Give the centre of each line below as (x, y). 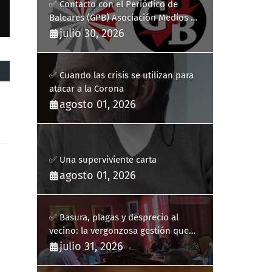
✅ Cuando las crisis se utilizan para (121, 75)
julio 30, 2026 (92, 33)
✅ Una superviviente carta (103, 160)
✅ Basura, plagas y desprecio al (114, 217)
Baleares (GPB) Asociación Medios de (125, 18)
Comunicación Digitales (97, 31)
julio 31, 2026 (91, 246)
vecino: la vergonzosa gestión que (119, 231)
